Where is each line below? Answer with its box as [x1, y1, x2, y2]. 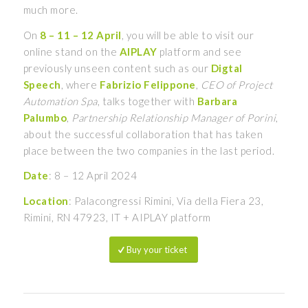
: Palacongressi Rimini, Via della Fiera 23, [68, 195, 264, 208]
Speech [23, 78, 61, 91]
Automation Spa [23, 94, 98, 107]
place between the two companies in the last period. [23, 144, 275, 157]
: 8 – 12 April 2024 [48, 169, 137, 182]
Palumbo [23, 111, 67, 124]
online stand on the [23, 45, 120, 58]
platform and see [157, 45, 242, 58]
